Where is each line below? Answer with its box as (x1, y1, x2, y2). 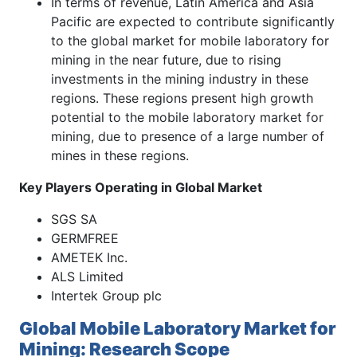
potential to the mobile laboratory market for (51, 108, 324, 125)
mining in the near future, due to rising (51, 51, 281, 68)
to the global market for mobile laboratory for (51, 32, 329, 49)
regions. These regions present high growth (51, 89, 313, 106)
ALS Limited (51, 268, 124, 284)
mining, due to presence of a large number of (51, 127, 324, 144)
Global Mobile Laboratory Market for (19, 317, 336, 339)
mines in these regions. (51, 147, 189, 163)
